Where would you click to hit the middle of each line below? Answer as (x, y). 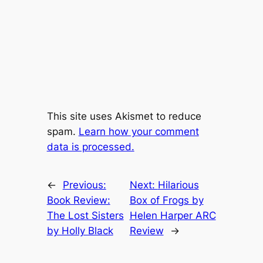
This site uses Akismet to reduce (124, 117)
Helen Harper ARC (173, 216)
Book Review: (78, 200)
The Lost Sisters (85, 216)
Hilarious (178, 185)
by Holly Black (80, 231)
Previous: (84, 185)
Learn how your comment (139, 132)
